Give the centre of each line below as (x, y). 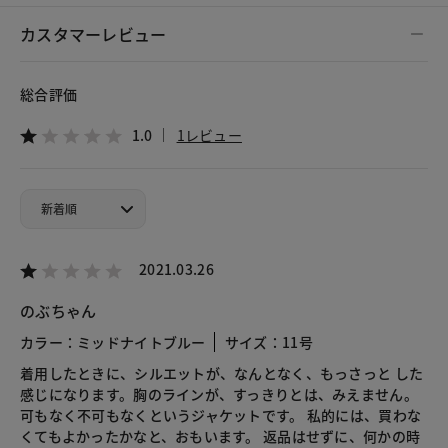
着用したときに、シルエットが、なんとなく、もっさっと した (222, 372)
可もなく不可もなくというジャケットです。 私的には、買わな (221, 414)
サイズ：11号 (268, 341)
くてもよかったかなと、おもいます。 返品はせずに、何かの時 (220, 435)
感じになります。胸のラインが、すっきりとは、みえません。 (219, 393)
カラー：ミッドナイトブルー (113, 341)
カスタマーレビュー (93, 33)
